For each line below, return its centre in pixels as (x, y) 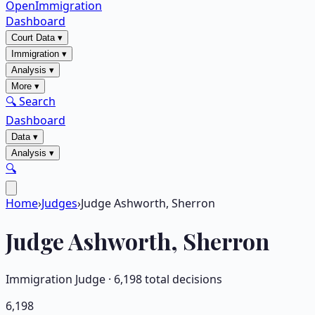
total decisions (182, 279)
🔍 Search (31, 101)
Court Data (33, 38)
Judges (59, 203)
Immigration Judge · (60, 279)
